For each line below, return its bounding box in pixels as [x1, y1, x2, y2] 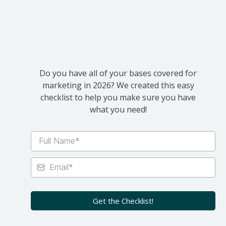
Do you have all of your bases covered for [39, 67, 197, 79]
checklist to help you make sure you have [40, 91, 196, 103]
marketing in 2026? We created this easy [42, 79, 194, 91]
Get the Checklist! [93, 195, 153, 206]
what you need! [89, 103, 147, 115]
